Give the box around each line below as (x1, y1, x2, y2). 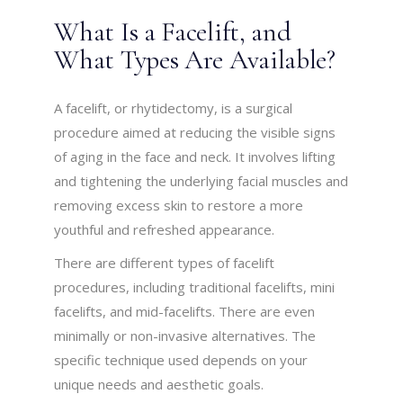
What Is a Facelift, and (54, 15, 291, 49)
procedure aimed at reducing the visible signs (54, 123, 336, 142)
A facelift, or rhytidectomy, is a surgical (54, 99, 293, 118)
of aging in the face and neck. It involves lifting (54, 148, 336, 166)
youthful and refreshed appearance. (54, 220, 275, 239)
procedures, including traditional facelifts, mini (54, 278, 336, 297)
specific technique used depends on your (54, 351, 309, 370)
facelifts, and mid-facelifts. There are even (54, 302, 316, 321)
